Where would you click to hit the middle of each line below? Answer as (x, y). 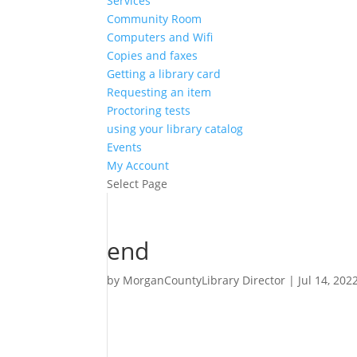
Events (125, 147)
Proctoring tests (149, 110)
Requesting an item (159, 92)
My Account (138, 165)
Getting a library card (164, 74)
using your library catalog (175, 129)
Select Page (137, 184)
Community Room (155, 19)
